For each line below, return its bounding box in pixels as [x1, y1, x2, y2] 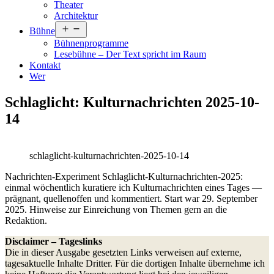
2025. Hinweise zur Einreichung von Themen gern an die [5, 204, 227, 215]
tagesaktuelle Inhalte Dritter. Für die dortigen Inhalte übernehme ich [5, 257, 265, 268]
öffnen [81, 32, 103, 41]
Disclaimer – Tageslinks [5, 235, 102, 246]
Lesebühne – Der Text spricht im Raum [54, 49, 206, 59]
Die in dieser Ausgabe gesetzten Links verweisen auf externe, [5, 246, 242, 257]
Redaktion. [5, 215, 47, 226]
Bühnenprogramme [54, 38, 128, 48]
